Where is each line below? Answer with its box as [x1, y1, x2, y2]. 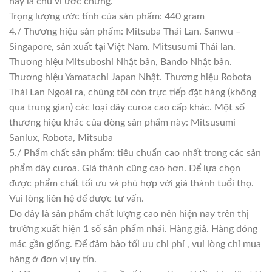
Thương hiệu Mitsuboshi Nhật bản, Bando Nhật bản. [9, 56, 232, 67]
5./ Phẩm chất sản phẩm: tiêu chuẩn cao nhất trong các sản [9, 148, 261, 158]
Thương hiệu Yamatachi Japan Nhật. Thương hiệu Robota [9, 72, 251, 82]
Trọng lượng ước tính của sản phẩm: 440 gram [9, 11, 205, 21]
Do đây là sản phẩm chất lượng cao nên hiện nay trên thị [9, 208, 249, 219]
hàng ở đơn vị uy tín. [9, 254, 97, 264]
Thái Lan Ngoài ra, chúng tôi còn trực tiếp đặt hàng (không [9, 87, 256, 97]
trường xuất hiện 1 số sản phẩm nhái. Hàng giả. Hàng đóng [9, 223, 257, 234]
